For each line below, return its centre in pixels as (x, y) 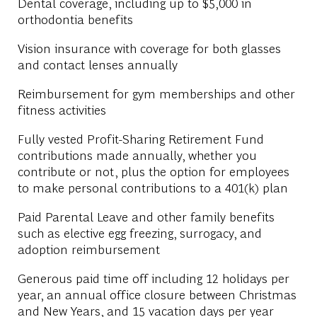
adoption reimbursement (90, 248)
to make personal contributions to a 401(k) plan (154, 187)
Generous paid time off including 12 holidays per (153, 277)
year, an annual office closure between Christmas (157, 294)
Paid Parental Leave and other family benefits (146, 216)
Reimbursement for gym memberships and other (156, 93)
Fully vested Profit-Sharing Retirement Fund (140, 138)
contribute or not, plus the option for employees (153, 171)
